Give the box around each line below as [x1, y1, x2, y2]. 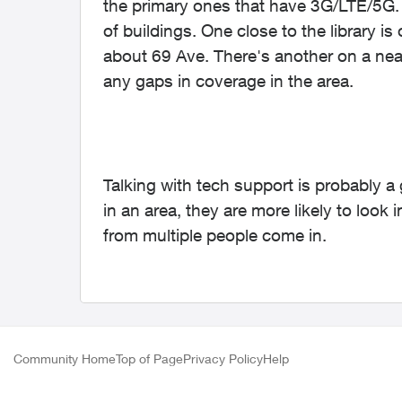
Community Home [13, 351, 116, 366]
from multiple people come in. [103, 225, 327, 245]
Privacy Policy [183, 351, 263, 366]
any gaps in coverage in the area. [103, 71, 354, 91]
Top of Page [116, 351, 183, 366]
